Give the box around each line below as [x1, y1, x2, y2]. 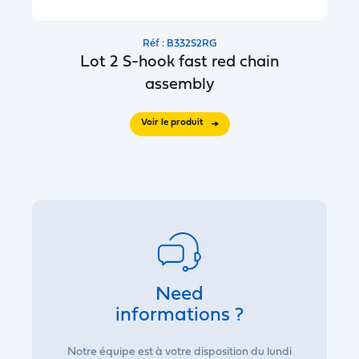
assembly [144, 77, 215, 93]
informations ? [115, 306, 244, 325]
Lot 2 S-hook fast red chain [79, 54, 280, 71]
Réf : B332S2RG [142, 38, 217, 49]
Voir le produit [140, 118, 204, 127]
